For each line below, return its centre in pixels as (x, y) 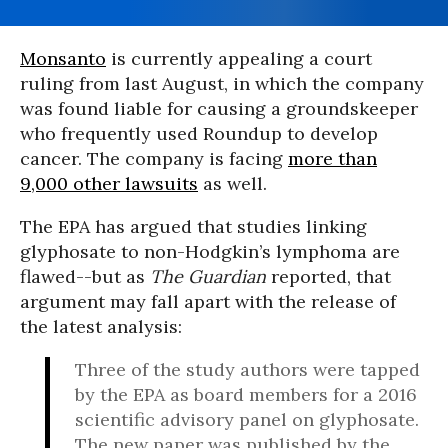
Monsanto (63, 58)
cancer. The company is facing (154, 158)
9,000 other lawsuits (109, 183)
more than (332, 158)
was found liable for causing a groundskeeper (219, 108)
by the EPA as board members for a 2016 (246, 394)
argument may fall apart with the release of (208, 301)
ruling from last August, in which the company (222, 83)
